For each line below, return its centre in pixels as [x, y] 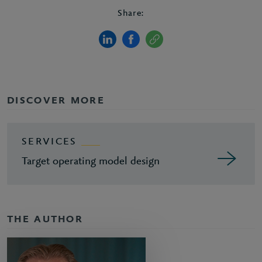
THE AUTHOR [45, 220]
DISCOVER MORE [56, 101]
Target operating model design [91, 161]
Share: [131, 13]
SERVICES [49, 142]
